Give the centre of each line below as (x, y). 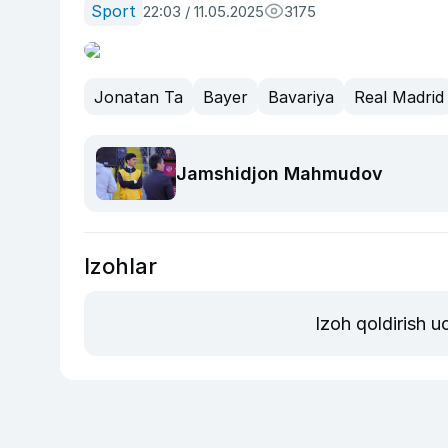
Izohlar (120, 266)
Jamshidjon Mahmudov (279, 174)
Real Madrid (399, 96)
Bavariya (301, 96)
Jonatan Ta (138, 96)
